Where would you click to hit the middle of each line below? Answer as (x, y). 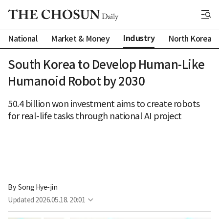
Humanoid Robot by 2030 (76, 81)
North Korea (190, 38)
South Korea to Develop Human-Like (106, 65)
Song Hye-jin (38, 187)
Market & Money (80, 38)
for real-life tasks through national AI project (95, 116)
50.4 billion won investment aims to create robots (104, 104)
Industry (139, 38)
